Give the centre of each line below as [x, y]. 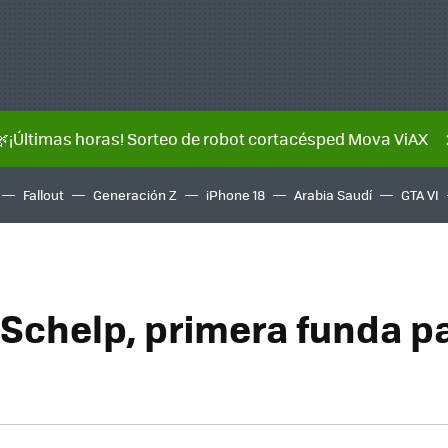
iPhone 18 [235, 194]
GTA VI [420, 194]
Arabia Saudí [333, 194]
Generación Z [135, 194]
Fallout [43, 194]
